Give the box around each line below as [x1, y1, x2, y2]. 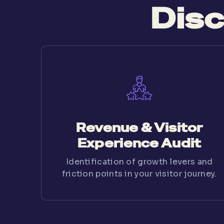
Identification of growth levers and [65, 156, 213, 167]
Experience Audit [77, 135, 201, 151]
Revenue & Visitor [75, 119, 203, 135]
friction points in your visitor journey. [61, 168, 217, 179]
